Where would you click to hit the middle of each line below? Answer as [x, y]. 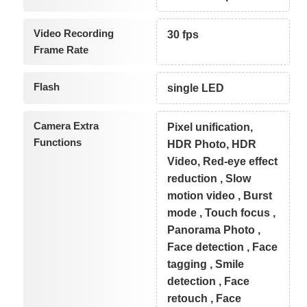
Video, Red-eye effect [223, 161]
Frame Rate [61, 49]
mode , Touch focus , [222, 212]
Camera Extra [66, 125]
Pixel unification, [210, 127]
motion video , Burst [220, 195]
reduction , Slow [209, 178]
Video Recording [73, 33]
